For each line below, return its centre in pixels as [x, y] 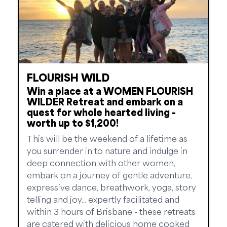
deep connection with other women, [101, 163]
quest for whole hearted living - [101, 112]
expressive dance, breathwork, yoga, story [111, 187]
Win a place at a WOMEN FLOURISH [110, 91]
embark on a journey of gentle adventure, [109, 175]
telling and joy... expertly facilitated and [103, 199]
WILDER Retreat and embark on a [105, 102]
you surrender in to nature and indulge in [107, 151]
